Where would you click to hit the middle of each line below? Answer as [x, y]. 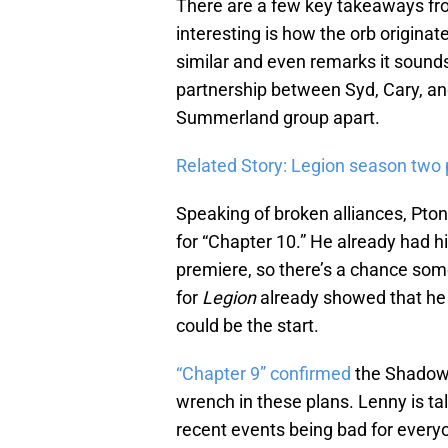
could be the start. [247, 326]
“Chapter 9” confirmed [263, 374]
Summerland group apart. [278, 118]
